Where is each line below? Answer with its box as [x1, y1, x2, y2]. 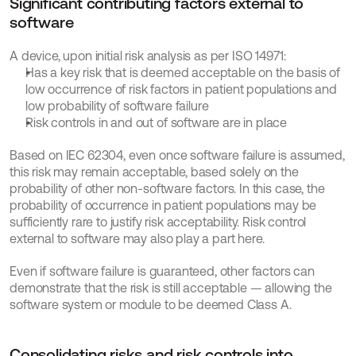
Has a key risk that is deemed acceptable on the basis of [25, 65, 341, 80]
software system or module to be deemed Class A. [10, 297, 292, 312]
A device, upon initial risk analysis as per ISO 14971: [10, 48, 286, 64]
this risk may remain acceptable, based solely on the [10, 164, 299, 180]
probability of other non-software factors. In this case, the [10, 181, 325, 196]
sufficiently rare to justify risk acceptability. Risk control [10, 215, 307, 230]
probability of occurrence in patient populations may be [10, 198, 317, 213]
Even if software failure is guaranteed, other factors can [10, 264, 315, 279]
